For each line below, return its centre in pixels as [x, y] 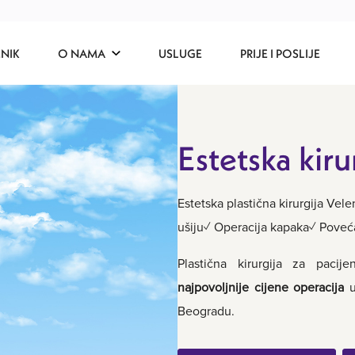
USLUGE [180, 53]
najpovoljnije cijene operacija [261, 287]
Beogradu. [206, 311]
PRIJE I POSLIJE [280, 53]
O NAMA [82, 53]
